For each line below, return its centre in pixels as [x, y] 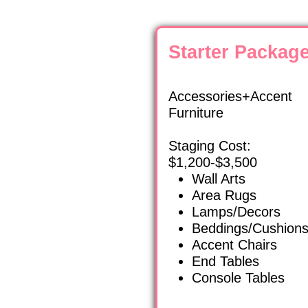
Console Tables [238, 278]
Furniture [196, 113]
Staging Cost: [210, 146]
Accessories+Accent [231, 97]
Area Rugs [224, 196]
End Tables [225, 262]
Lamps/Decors [236, 212]
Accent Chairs [234, 245]
